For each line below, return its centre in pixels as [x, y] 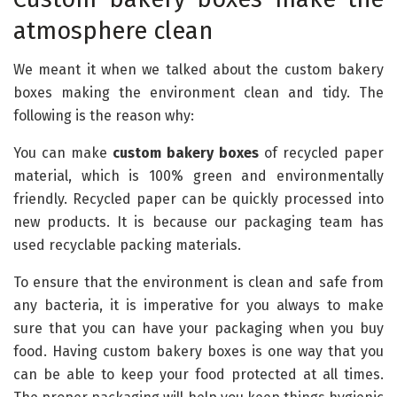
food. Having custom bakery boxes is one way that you [198, 352]
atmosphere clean [113, 31]
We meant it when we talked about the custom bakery [198, 70]
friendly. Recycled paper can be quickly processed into [198, 199]
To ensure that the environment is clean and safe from [198, 283]
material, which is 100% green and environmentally [198, 176]
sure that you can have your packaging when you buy [198, 329]
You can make [63, 153]
